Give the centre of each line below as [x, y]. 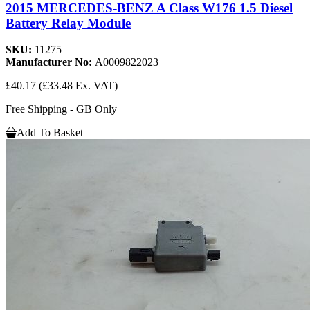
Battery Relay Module [68, 23]
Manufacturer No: [50, 62]
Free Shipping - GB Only [61, 109]
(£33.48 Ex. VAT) [78, 86]
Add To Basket [50, 133]
